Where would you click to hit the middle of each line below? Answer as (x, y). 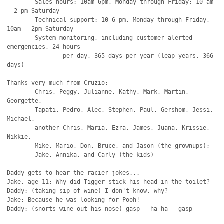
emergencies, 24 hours (44, 47)
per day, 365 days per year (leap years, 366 (35, 56)
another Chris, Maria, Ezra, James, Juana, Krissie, (21, 128)
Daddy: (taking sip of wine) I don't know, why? (88, 191)
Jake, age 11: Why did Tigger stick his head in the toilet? (109, 182)
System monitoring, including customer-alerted (21, 38)
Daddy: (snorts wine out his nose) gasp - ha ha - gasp (102, 209)
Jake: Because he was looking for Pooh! (74, 200)
